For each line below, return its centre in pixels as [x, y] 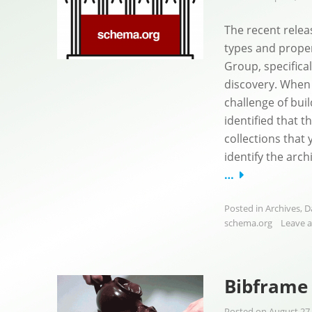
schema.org [248, 223]
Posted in [245, 208]
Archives [283, 208]
